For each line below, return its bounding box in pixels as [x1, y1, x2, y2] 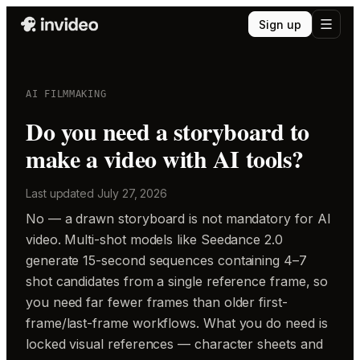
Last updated [26, 186, 98, 200]
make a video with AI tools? [26, 141, 304, 176]
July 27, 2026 [97, 186, 168, 200]
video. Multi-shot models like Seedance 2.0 [26, 231, 283, 247]
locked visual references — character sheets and [26, 336, 323, 352]
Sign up [259, 17, 301, 31]
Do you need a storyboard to [26, 113, 309, 149]
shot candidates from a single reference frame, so [26, 273, 329, 289]
